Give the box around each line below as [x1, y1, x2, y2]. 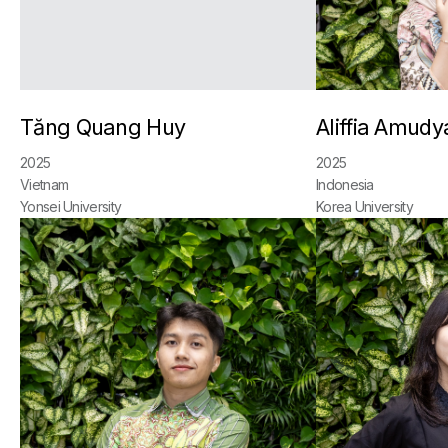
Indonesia [316, 176, 374, 193]
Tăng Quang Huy [20, 114, 186, 140]
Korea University [316, 198, 413, 215]
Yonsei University [20, 198, 122, 215]
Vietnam [20, 176, 69, 193]
